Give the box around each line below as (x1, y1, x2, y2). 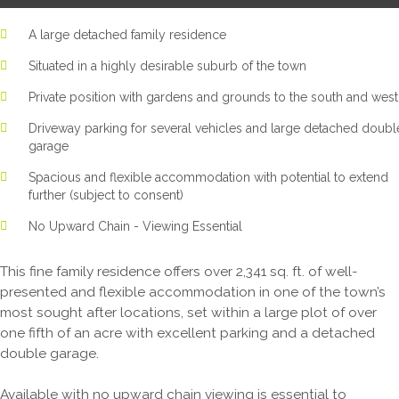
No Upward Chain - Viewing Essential (28, 218, 242, 233)
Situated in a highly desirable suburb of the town (28, 58, 306, 73)
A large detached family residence (28, 27, 226, 42)
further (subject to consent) (28, 187, 183, 202)
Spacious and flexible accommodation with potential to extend (28, 169, 388, 184)
